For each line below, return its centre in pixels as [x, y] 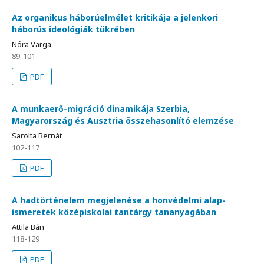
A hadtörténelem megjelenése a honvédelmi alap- [119, 200]
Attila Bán [28, 227]
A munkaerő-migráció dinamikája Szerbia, [101, 109]
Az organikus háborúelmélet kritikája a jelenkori [115, 18]
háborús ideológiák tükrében [73, 29]
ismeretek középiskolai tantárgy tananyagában [114, 212]
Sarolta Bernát [37, 136]
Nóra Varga [32, 44]
